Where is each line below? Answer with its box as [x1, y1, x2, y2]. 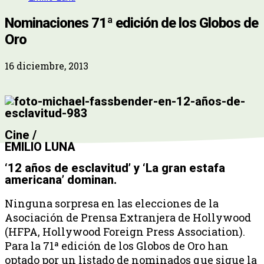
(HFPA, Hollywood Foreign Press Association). [5, 225, 245, 239]
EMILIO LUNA [5, 139, 75, 154]
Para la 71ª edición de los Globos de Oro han [5, 239, 229, 253]
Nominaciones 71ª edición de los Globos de [5, 14, 258, 31]
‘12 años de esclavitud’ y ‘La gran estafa [5, 161, 225, 176]
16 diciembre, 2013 [5, 59, 88, 72]
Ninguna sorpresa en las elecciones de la [5, 196, 219, 211]
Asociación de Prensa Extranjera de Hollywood [5, 210, 251, 225]
